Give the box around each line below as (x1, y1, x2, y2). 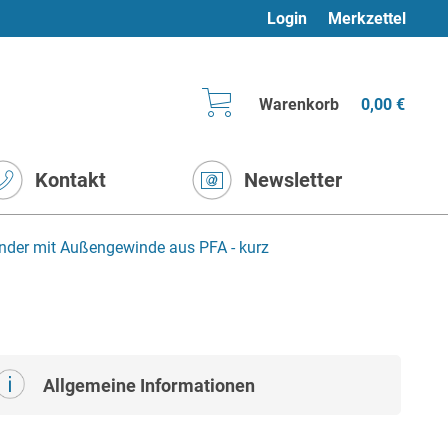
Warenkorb (259, 95, 339, 114)
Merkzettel (327, 9, 406, 28)
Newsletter (243, 168, 342, 192)
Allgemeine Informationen (42, 375, 255, 396)
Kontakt (34, 168, 106, 192)
